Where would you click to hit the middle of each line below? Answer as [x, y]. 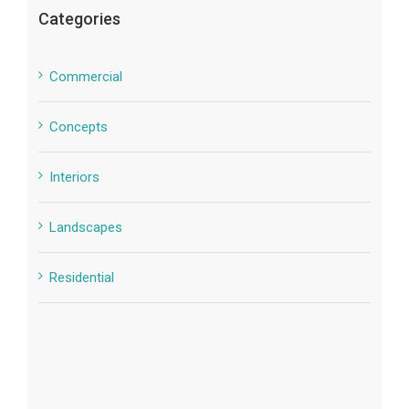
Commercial [85, 76]
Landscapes [85, 227]
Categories [79, 18]
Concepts [78, 126]
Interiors [74, 177]
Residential [81, 277]
